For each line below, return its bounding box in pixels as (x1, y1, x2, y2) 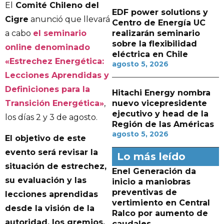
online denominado (5, 42, 90, 52)
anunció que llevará (28, 14, 110, 24)
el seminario (33, 28, 86, 38)
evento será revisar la (5, 147, 98, 157)
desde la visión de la (5, 203, 94, 213)
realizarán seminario (112, 28, 200, 38)
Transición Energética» (5, 98, 104, 108)
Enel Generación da (112, 166, 196, 176)
